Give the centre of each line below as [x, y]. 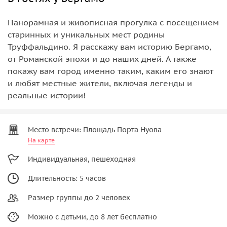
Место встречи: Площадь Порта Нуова [95, 129]
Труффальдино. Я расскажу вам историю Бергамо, [109, 46]
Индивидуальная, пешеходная [82, 159]
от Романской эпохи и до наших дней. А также [102, 59]
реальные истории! [47, 95]
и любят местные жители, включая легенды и [100, 83]
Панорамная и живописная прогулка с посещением [113, 22]
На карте [41, 140]
